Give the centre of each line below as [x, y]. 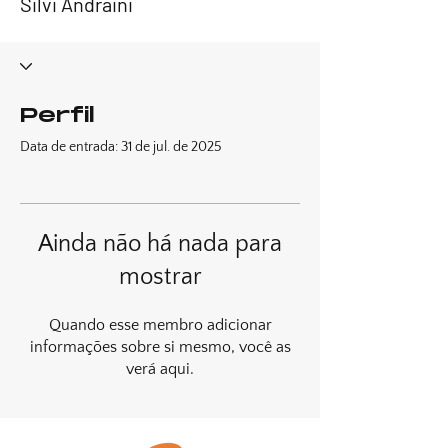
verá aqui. [160, 369]
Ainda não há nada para [160, 244]
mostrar [160, 277]
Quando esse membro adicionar [160, 325]
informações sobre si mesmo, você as [160, 347]
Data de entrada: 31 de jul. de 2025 [121, 147]
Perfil [57, 116]
